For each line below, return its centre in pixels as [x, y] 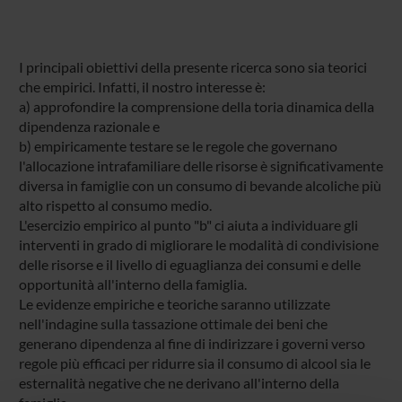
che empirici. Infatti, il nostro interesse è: [142, 86]
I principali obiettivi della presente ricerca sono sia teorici [192, 66]
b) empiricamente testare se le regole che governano [178, 145]
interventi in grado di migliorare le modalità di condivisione [198, 244]
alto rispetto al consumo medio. [115, 205]
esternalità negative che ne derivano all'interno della [179, 382]
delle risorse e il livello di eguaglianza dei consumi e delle [189, 264]
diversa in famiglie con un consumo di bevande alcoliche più [200, 185]
